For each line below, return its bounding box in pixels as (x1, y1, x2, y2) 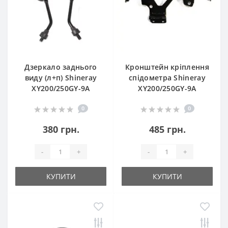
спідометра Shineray (129, 73, 206, 82)
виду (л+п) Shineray (24, 73, 97, 82)
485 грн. (149, 123, 186, 135)
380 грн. (42, 123, 79, 135)
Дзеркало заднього (24, 62, 97, 72)
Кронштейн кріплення (125, 62, 209, 72)
